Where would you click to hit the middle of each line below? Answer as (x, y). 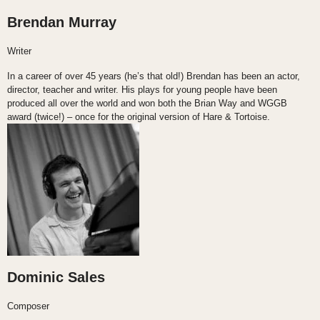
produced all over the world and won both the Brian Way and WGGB (147, 104)
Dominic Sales (56, 277)
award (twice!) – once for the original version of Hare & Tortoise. (139, 117)
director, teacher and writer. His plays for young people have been (142, 90)
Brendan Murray (62, 22)
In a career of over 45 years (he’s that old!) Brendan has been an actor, (154, 76)
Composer (28, 306)
